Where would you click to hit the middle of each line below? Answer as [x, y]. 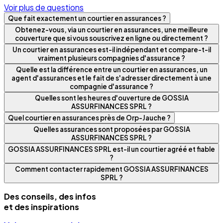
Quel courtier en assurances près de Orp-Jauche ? [89, 117]
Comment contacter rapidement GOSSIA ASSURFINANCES [111, 169]
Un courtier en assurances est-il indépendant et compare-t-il [111, 49]
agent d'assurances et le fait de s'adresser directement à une [111, 78]
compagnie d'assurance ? [111, 86]
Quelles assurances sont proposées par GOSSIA [111, 129]
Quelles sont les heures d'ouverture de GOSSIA [111, 98]
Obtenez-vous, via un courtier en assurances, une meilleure [111, 29]
